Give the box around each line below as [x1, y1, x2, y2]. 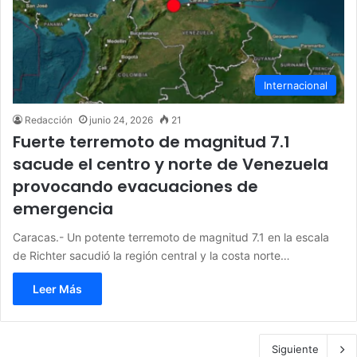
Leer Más [33, 281, 82, 296]
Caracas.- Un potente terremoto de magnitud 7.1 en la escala [13, 229, 329, 244]
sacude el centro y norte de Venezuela [13, 152, 328, 175]
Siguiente [272, 342, 319, 355]
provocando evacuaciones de [13, 175, 258, 198]
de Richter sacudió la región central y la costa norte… [13, 248, 290, 262]
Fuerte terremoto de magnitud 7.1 [13, 130, 290, 153]
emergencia [13, 197, 113, 220]
